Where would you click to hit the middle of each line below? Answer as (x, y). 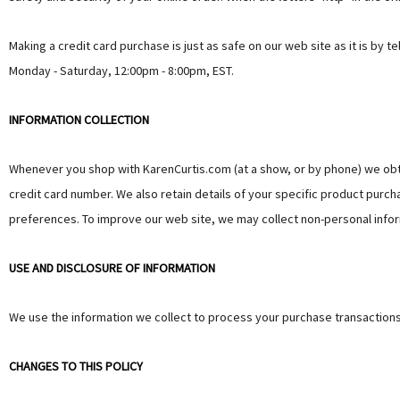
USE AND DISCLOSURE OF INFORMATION (112, 268)
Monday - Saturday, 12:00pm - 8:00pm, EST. (121, 71)
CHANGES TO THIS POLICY (76, 366)
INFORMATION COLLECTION (79, 120)
